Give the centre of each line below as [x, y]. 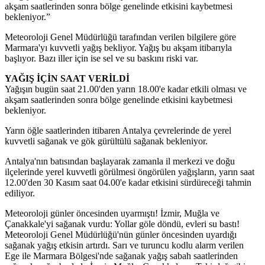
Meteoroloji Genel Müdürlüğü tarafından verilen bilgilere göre [120, 37]
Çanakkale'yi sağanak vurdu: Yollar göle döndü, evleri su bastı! [122, 224]
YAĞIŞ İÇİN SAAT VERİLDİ [67, 79]
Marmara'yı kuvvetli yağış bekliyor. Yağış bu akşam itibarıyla [118, 48]
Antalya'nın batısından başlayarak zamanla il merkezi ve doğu [120, 161]
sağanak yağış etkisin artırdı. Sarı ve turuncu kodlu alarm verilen [124, 245]
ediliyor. [20, 193]
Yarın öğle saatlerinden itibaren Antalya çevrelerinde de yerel [118, 131]
